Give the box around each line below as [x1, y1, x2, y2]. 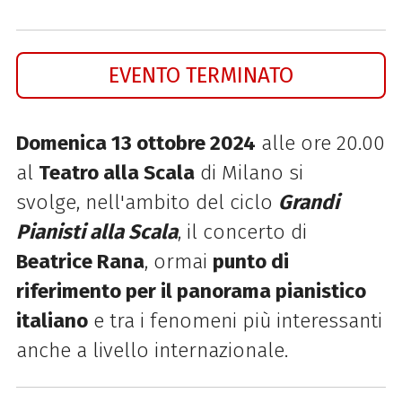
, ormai [144, 249, 213, 274]
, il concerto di [177, 219, 307, 244]
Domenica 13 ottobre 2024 [15, 130, 256, 155]
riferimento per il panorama [15, 278, 275, 303]
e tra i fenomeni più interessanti [87, 308, 382, 333]
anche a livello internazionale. [15, 337, 288, 363]
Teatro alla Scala [38, 160, 195, 185]
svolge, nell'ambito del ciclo [15, 189, 278, 214]
